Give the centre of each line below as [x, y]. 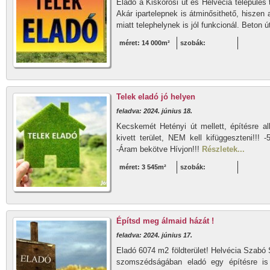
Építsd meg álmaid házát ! [165, 221]
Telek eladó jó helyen [156, 97]
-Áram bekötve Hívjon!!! [159, 149]
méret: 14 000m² [145, 43]
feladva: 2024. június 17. [154, 235]
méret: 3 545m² [143, 167]
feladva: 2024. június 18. [154, 111]
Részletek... [223, 149]
